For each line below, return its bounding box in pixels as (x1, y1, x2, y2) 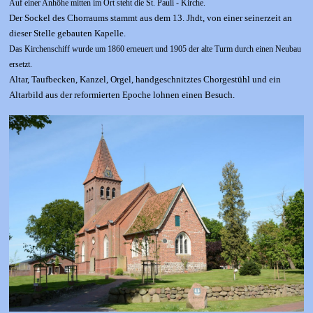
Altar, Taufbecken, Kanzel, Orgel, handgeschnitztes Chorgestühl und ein (9, 73, 281, 85)
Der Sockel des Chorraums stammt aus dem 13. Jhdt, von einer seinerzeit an (9, 12, 292, 23)
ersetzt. (9, 59, 32, 69)
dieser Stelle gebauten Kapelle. (9, 27, 126, 38)
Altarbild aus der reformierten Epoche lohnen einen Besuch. (9, 89, 235, 100)
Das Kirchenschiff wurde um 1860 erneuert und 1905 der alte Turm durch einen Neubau (9, 43, 301, 54)
